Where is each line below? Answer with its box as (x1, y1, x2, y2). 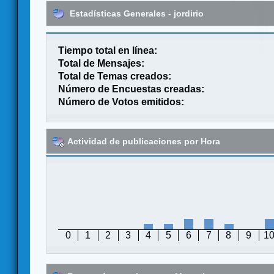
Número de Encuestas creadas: (58, 83, 205, 94)
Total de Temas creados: (58, 70, 172, 81)
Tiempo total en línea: (58, 45, 158, 56)
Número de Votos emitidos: (58, 96, 185, 107)
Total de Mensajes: (58, 57, 145, 68)
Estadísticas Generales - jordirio (67, 8, 204, 18)
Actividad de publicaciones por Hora (67, 136, 220, 146)
